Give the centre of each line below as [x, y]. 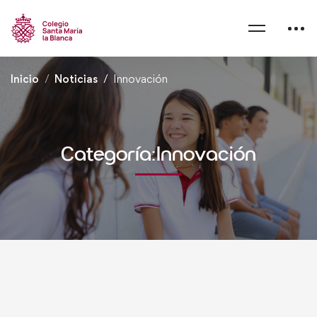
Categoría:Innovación [158, 155]
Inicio [25, 79]
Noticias [76, 79]
